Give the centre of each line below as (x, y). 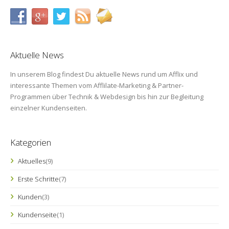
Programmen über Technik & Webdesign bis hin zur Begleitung (107, 97)
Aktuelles (32, 161)
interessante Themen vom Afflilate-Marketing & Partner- (97, 85)
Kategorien (31, 142)
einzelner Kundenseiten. (49, 108)
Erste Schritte (38, 179)
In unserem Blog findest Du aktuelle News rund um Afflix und (104, 74)
